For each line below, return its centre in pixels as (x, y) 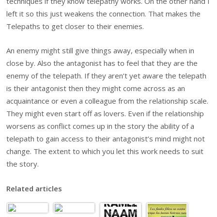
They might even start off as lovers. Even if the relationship (105, 114)
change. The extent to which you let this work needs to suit (105, 151)
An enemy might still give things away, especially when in (101, 51)
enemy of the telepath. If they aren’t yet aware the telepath (107, 76)
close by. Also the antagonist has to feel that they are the (102, 63)
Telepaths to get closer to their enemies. (75, 26)
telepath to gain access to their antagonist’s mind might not (106, 139)
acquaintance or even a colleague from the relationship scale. (108, 101)
